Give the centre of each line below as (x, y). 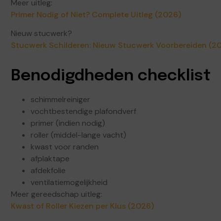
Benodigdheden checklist (111, 76)
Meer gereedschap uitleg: (56, 194)
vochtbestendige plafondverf (83, 111)
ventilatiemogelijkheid (69, 183)
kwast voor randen (65, 147)
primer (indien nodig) (68, 123)
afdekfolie (48, 171)
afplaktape (50, 159)
